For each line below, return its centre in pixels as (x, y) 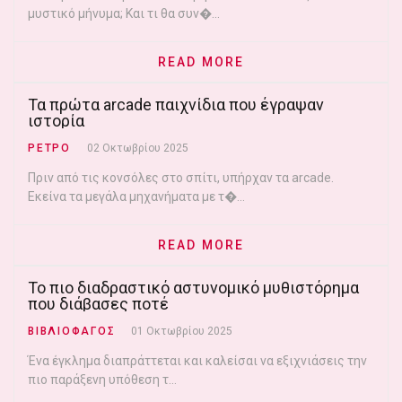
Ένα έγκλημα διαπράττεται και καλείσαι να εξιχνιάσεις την (197, 361)
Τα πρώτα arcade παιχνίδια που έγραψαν (176, 105)
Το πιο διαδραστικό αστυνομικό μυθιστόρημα (193, 288)
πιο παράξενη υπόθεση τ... (102, 380)
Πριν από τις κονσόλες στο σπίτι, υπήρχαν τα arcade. (181, 178)
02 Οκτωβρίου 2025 (137, 148)
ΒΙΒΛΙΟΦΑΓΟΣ (72, 331)
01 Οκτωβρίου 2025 (182, 331)
